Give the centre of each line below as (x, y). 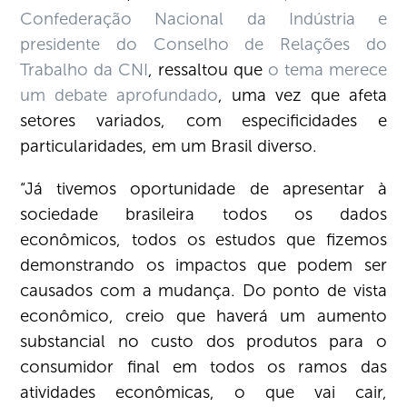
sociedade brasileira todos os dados (203, 214)
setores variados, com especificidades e (203, 121)
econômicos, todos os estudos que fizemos (203, 240)
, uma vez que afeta (303, 95)
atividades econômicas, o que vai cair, (203, 392)
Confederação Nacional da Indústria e (203, 19)
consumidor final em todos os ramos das (203, 367)
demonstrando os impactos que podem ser (203, 265)
